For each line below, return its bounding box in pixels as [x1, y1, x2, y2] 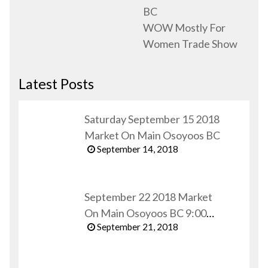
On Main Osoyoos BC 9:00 [84, 206, 206, 220]
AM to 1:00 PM [84, 222, 155, 236]
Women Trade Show [143, 36, 237, 50]
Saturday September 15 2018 [84, 112, 220, 126]
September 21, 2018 [95, 221, 178, 232]
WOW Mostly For [143, 20, 226, 34]
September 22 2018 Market [84, 190, 212, 203]
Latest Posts [19, 75, 94, 92]
